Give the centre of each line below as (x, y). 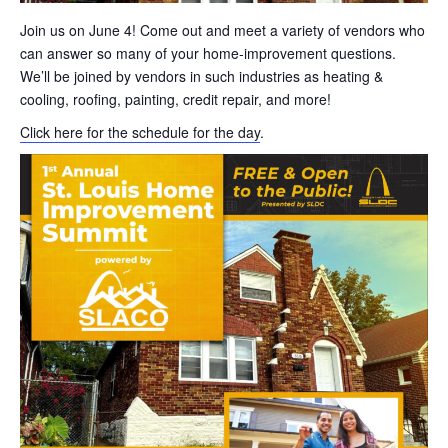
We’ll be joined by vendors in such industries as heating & (201, 75)
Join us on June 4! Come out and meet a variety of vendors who (222, 29)
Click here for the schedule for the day (140, 131)
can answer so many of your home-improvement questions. (208, 52)
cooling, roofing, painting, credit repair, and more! (175, 98)
